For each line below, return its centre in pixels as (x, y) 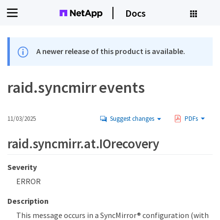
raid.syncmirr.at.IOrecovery (83, 144)
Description (28, 201)
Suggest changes (132, 119)
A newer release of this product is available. (111, 51)
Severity (22, 167)
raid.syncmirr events (76, 88)
